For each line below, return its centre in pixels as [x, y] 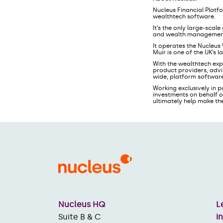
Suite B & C [80, 217]
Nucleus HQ [82, 204]
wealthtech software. [184, 16]
